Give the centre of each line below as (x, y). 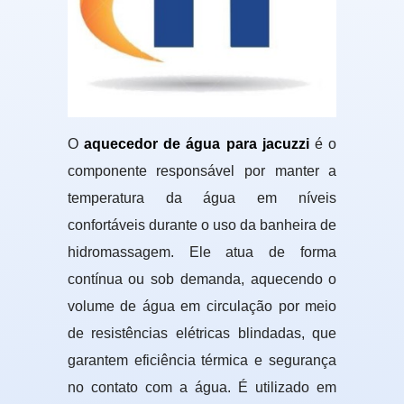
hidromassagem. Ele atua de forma (202, 252)
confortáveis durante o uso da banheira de (202, 225)
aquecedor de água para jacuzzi (197, 144)
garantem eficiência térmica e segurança (202, 361)
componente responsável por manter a (202, 171)
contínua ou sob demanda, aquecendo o (202, 280)
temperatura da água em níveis (202, 198)
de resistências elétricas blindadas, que (202, 334)
